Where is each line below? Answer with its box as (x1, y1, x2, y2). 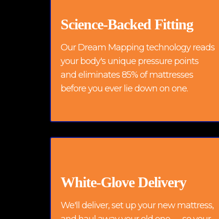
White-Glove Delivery (61, 174, 186, 190)
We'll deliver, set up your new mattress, (61, 200, 214, 211)
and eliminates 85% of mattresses (61, 69, 193, 80)
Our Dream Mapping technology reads (61, 42, 215, 53)
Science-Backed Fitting (61, 16, 193, 32)
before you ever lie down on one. (61, 83, 188, 94)
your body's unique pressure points (61, 55, 198, 66)
